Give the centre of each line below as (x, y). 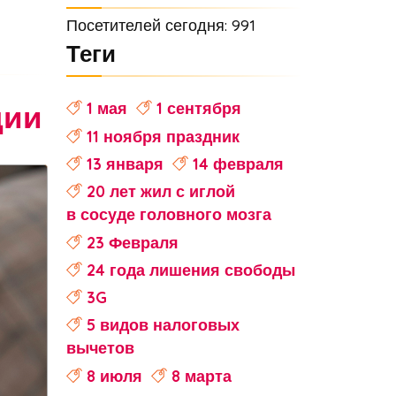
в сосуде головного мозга (168, 214)
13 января (125, 164)
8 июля (114, 375)
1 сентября (198, 108)
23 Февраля (132, 242)
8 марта (201, 375)
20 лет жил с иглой (160, 191)
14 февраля (238, 164)
